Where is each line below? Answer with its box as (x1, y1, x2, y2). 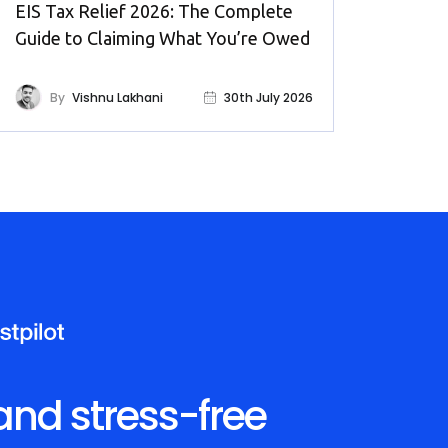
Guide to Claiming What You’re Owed (15, 28, 310, 49)
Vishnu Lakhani (72, 88, 163, 106)
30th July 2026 (224, 88, 313, 106)
